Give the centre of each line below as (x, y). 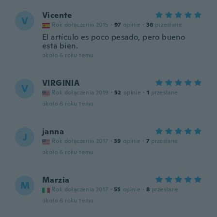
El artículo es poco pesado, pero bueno (114, 37)
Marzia (56, 180)
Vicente (57, 15)
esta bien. (60, 46)
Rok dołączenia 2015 (80, 25)
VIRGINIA (61, 83)
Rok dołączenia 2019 (80, 93)
